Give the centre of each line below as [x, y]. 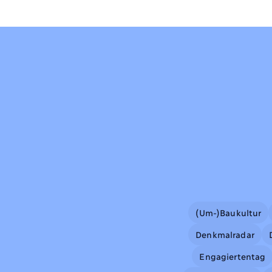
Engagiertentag [233, 256]
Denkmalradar [225, 234]
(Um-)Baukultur [229, 212]
